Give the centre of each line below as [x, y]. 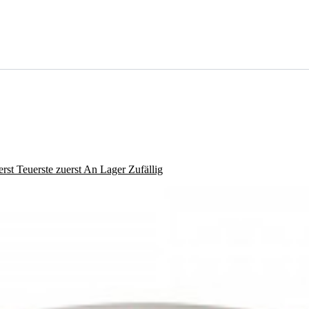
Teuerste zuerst [50, 170]
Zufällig [146, 170]
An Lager [106, 170]
